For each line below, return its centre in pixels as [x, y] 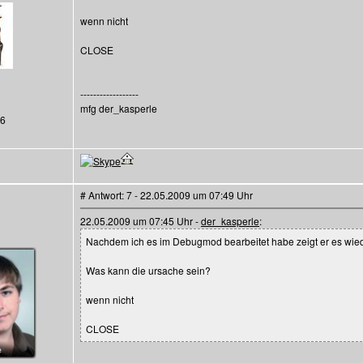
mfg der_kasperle [119, 108]
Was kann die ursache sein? [148, 270]
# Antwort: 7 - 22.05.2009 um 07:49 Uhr [167, 195]
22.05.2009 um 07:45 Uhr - [141, 221]
